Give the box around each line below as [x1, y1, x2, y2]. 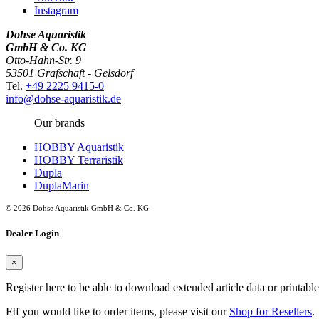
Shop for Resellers [229, 305, 312, 318]
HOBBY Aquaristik [34, 140, 124, 153]
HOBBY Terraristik [34, 153, 123, 166]
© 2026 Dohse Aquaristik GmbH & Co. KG [6, 203, 149, 212]
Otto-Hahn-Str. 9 [6, 53, 81, 66]
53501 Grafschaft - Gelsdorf [6, 66, 133, 79]
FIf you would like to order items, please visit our [6, 305, 229, 318]
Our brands [34, 116, 85, 129]
